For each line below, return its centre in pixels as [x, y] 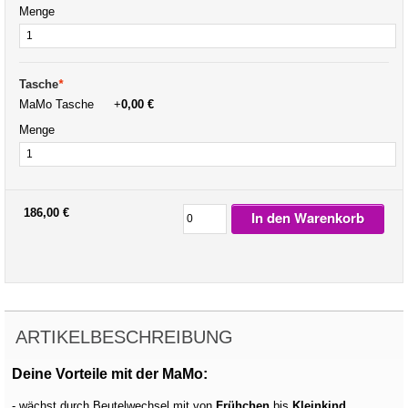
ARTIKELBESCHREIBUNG [130, 337]
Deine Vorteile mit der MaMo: [110, 373]
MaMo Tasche [62, 104]
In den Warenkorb [308, 218]
